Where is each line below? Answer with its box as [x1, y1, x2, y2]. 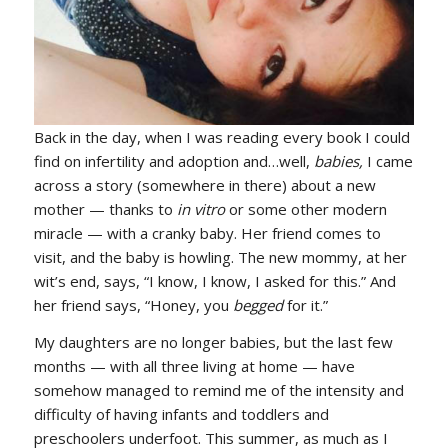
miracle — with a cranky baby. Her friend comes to [33, 223, 381, 244]
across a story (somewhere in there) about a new [33, 175, 376, 196]
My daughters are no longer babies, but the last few [33, 331, 393, 352]
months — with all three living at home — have [33, 355, 355, 376]
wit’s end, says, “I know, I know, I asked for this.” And [33, 271, 396, 292]
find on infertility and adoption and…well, [33, 151, 314, 172]
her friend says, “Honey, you [33, 295, 233, 316]
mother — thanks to [33, 199, 177, 220]
